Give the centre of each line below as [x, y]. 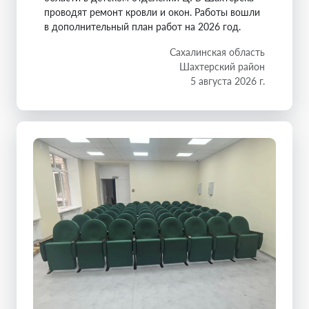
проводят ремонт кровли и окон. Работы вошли [152, 12]
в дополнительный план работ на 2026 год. [142, 27]
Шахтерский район [222, 67]
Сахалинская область [217, 52]
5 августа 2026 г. [228, 81]
